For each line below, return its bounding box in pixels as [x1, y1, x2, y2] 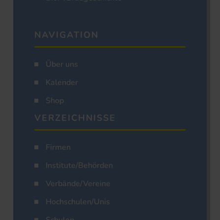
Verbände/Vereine [46, 178, 110, 190]
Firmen [46, 142, 71, 153]
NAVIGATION [34, 29, 99, 41]
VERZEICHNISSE [34, 112, 116, 124]
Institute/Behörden [46, 160, 113, 171]
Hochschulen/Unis [46, 196, 110, 208]
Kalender [46, 77, 78, 88]
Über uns [46, 59, 78, 70]
